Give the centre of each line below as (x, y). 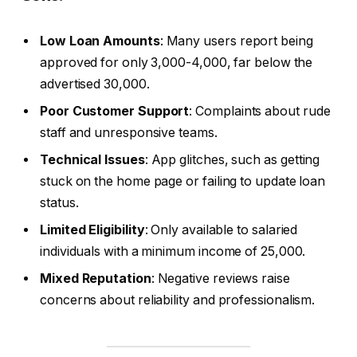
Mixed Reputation (96, 278)
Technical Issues (92, 159)
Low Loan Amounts (100, 41)
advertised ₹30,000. (95, 84)
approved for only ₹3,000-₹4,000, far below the (177, 62)
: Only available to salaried (221, 229)
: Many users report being (236, 41)
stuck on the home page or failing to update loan (183, 181)
